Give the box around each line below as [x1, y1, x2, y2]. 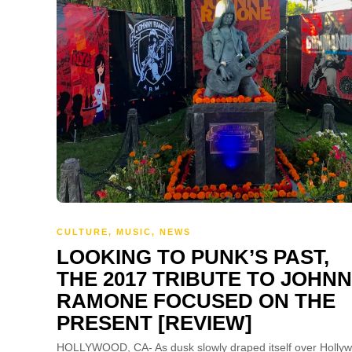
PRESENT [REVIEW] [57, 311, 252, 335]
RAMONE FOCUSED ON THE [57, 289, 335, 313]
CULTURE [57, 227, 108, 237]
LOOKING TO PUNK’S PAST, [57, 245, 329, 269]
